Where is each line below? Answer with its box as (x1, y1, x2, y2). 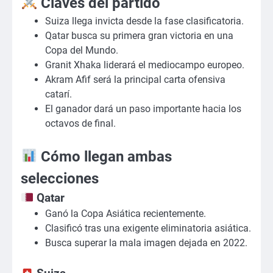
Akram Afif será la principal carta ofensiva (45, 73, 225, 85)
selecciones (21, 169, 99, 187)
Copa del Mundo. (45, 44, 118, 56)
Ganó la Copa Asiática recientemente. (45, 207, 206, 219)
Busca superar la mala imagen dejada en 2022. (45, 236, 247, 249)
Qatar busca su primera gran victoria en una (45, 29, 233, 41)
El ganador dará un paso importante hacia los (45, 102, 241, 115)
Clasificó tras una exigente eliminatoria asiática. (45, 222, 251, 234)
